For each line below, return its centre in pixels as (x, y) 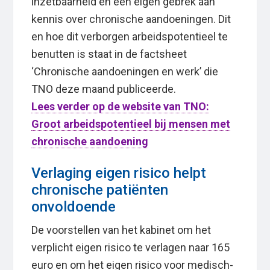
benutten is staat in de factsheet (109, 54)
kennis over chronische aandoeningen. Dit (131, 19)
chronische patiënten (100, 190)
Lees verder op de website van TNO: (121, 107)
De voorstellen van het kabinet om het (121, 230)
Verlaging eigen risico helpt (119, 173)
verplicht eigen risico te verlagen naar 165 (131, 248)
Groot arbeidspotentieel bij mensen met (131, 124)
